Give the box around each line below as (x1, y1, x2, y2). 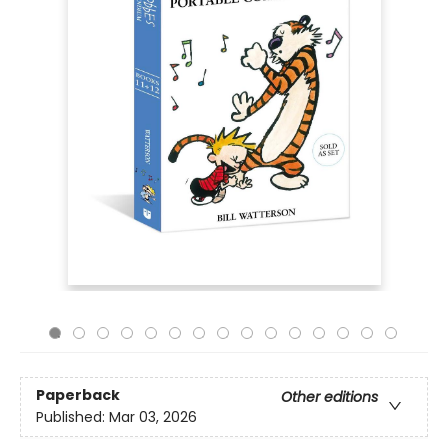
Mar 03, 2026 (109, 407, 197, 428)
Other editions (281, 387, 378, 408)
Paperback (36, 385, 120, 406)
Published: (36, 407, 109, 428)
